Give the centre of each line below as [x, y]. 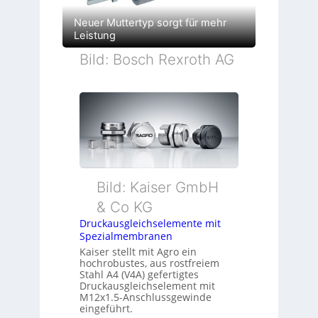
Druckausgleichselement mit [147, 286]
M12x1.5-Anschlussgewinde [145, 297]
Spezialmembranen [126, 236]
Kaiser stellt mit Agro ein [138, 252]
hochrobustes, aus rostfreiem [149, 263]
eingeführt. [106, 309]
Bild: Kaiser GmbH [157, 187]
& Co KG [124, 207]
